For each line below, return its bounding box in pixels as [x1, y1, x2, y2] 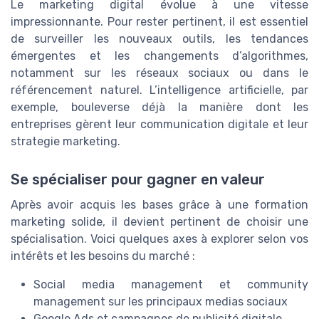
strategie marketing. [11, 135, 120, 149]
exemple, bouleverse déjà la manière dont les [11, 100, 308, 115]
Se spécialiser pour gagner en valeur [11, 171, 265, 189]
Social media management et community [33, 278, 308, 292]
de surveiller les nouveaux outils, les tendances [11, 32, 308, 46]
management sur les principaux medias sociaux [33, 295, 288, 309]
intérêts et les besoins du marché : [11, 249, 195, 263]
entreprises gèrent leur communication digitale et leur [11, 117, 308, 132]
